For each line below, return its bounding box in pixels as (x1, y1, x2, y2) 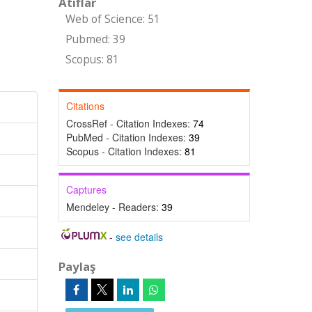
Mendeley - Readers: (65, 200, 162, 214)
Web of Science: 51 (65, 12, 160, 26)
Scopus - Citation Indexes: (65, 144, 185, 158)
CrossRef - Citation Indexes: (65, 116, 193, 130)
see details (116, 230, 164, 244)
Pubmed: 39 (65, 32, 125, 47)
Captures (65, 182, 107, 196)
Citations (65, 99, 104, 113)
